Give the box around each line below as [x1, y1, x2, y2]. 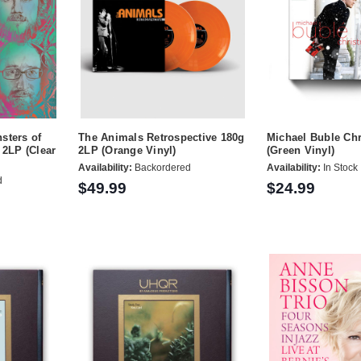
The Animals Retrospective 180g [78, 131, 245, 143]
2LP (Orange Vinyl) [78, 143, 176, 156]
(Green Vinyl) [266, 143, 335, 156]
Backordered [132, 162, 192, 174]
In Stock [320, 162, 358, 174]
